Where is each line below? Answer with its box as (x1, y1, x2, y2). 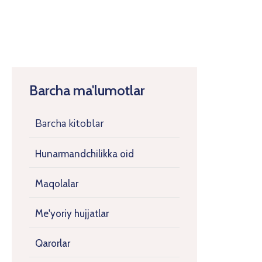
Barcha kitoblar (35, 116, 104, 130)
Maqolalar (35, 177, 78, 189)
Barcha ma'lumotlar (29, 81, 144, 99)
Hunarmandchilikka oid (35, 147, 134, 160)
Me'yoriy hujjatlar (35, 207, 109, 219)
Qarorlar (35, 237, 70, 249)
